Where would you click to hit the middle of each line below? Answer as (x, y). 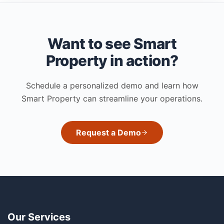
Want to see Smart (112, 43)
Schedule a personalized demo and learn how (112, 85)
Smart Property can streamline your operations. (112, 98)
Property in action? (112, 60)
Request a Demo (108, 132)
